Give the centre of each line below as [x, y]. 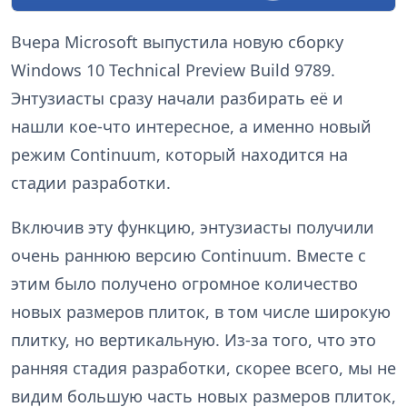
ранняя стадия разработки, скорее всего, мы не [203, 367]
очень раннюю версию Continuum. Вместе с [189, 255]
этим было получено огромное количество [184, 283]
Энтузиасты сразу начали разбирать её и [177, 98]
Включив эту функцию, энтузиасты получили [193, 227]
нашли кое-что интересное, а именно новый [191, 126]
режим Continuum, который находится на [179, 154]
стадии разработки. [91, 182]
